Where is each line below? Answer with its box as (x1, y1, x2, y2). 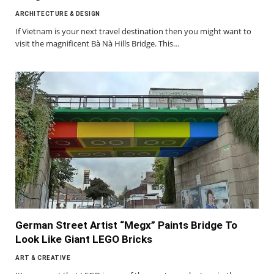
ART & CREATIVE (15, 254, 70, 261)
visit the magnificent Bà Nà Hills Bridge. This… (15, 37, 179, 49)
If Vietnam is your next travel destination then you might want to (15, 25, 251, 37)
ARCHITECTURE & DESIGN (15, 10, 100, 17)
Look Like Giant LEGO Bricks (15, 232, 152, 245)
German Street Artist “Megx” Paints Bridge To (15, 218, 237, 231)
